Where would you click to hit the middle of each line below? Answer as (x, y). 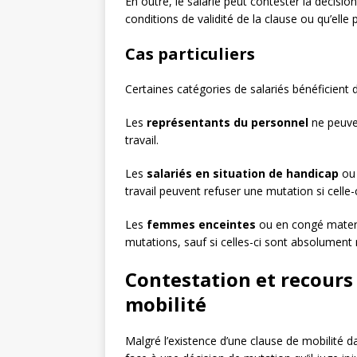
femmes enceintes (201, 225)
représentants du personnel (228, 123)
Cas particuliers (190, 54)
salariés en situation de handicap (243, 174)
